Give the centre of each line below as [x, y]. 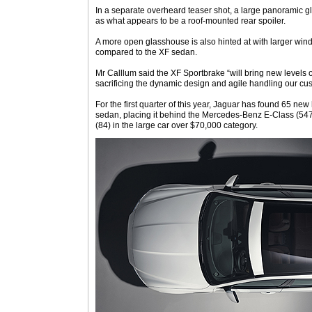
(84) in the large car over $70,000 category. [177, 125]
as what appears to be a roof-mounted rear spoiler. [190, 21]
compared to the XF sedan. [146, 52]
